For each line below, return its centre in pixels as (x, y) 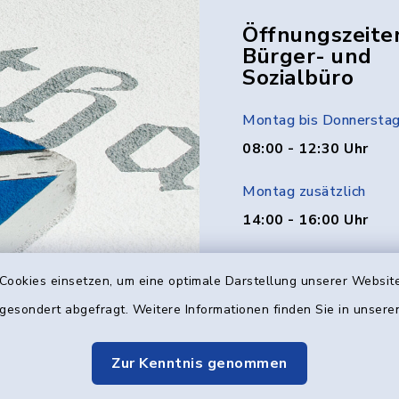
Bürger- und (307, 56)
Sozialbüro (298, 77)
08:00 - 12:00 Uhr (305, 362)
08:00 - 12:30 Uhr (305, 148)
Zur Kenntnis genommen (199, 363)
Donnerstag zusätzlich (317, 262)
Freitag (266, 334)
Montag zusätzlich (304, 191)
